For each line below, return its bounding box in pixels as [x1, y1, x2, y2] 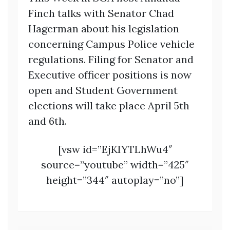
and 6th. [28, 114, 67, 128]
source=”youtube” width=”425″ [41, 158, 189, 171]
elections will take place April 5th [28, 99, 189, 112]
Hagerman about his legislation [28, 22, 179, 35]
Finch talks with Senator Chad [28, 7, 174, 20]
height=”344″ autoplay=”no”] [46, 174, 184, 187]
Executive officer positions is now [28, 68, 191, 82]
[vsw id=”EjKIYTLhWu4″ [57, 143, 172, 156]
